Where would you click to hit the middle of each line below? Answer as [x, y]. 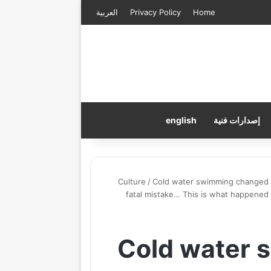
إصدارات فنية [237, 120]
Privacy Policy [156, 12]
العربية [107, 12]
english [181, 120]
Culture [132, 181]
